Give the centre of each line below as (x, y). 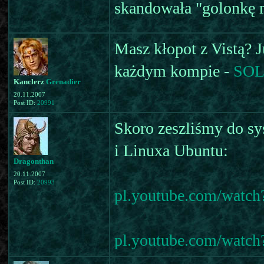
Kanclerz (30, 82)
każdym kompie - (174, 71)
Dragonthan (34, 161)
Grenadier (63, 82)
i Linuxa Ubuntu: (171, 151)
